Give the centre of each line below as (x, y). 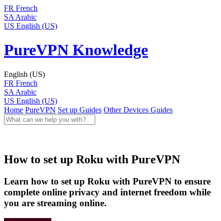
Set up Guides (80, 110)
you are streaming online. (55, 203)
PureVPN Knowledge (76, 50)
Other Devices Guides (138, 110)
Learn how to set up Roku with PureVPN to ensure (107, 182)
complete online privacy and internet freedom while (107, 192)
